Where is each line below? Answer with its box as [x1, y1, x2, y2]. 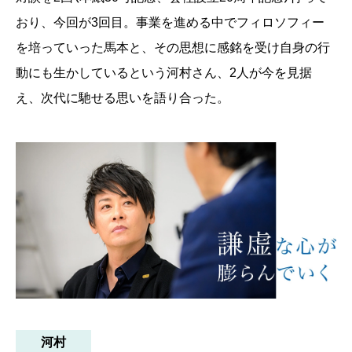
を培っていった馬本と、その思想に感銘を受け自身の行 [16, 40, 330, 54]
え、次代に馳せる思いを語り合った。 [16, 90, 229, 104]
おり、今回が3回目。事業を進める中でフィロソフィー [16, 15, 324, 29]
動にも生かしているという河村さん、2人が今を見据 [16, 65, 312, 79]
